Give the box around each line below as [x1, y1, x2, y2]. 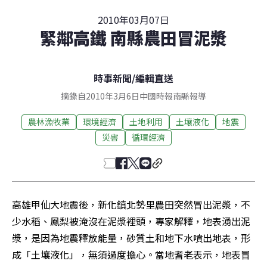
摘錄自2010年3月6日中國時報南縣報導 [61, 89, 206, 102]
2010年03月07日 [98, 12, 169, 27]
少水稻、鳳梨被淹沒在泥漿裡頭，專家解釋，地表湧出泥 [12, 213, 250, 228]
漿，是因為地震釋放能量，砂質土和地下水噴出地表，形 [12, 230, 250, 245]
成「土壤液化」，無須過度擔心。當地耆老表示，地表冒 [12, 247, 250, 262]
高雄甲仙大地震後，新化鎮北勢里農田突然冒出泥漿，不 [12, 197, 250, 212]
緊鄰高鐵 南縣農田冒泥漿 [40, 25, 227, 49]
